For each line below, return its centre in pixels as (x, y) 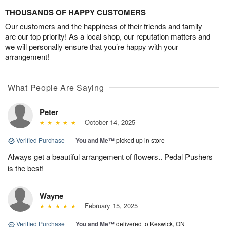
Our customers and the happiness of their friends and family (104, 26)
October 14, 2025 (108, 122)
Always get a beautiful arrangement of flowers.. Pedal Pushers (110, 157)
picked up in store (140, 140)
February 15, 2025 (109, 206)
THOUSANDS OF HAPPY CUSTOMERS (75, 12)
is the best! (26, 168)
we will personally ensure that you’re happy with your (92, 47)
